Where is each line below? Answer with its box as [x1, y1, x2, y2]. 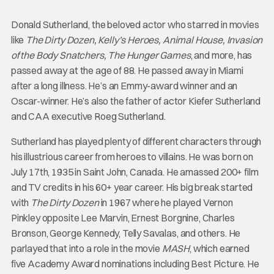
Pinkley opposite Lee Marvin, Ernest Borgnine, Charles [10, 212, 235, 224]
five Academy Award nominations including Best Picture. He [10, 257, 259, 270]
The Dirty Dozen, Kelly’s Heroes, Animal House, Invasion [26, 34, 263, 46]
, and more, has [190, 49, 253, 61]
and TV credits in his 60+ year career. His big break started [10, 181, 253, 193]
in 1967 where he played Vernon [100, 196, 233, 209]
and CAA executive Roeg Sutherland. [10, 110, 166, 122]
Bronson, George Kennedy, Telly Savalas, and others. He [10, 227, 241, 239]
